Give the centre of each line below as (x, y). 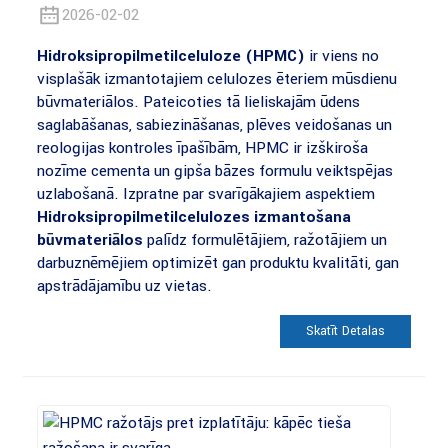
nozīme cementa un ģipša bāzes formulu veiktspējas (214, 171)
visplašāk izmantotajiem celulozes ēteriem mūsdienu (216, 79)
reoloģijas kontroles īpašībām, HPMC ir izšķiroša (202, 148)
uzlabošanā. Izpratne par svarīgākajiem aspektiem (205, 194)
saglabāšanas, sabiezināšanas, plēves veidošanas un (214, 125)
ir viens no (341, 56)
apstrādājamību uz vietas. (124, 286)
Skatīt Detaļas (346, 331)
